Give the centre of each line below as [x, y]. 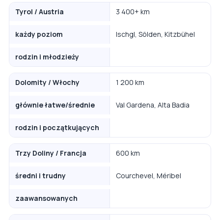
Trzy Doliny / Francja [51, 153]
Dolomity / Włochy [47, 82]
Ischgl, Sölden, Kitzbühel [155, 34]
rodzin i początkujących [57, 128]
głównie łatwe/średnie [55, 105]
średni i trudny [41, 176]
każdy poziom [39, 34]
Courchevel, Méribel [149, 176]
